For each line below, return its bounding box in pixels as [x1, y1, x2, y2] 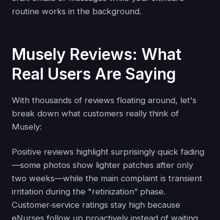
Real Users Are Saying [12, 64, 176, 84]
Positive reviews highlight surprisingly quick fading [12, 146, 204, 157]
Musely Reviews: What [12, 45, 182, 64]
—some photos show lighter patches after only [12, 160, 193, 170]
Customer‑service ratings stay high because [12, 199, 180, 210]
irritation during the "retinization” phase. [12, 186, 165, 196]
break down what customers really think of [12, 108, 179, 118]
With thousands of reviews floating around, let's [12, 95, 196, 105]
